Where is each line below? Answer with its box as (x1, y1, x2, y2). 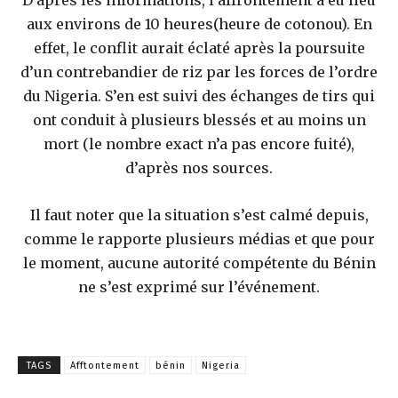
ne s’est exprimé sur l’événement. (78, 277, 320, 296)
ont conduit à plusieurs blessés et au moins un (32, 110, 366, 129)
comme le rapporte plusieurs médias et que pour (23, 229, 375, 248)
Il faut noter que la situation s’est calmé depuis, (29, 205, 369, 224)
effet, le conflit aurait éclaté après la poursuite (33, 38, 365, 57)
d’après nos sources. (125, 158, 273, 177)
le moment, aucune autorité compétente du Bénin (22, 253, 376, 272)
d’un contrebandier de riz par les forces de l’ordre (20, 62, 378, 81)
